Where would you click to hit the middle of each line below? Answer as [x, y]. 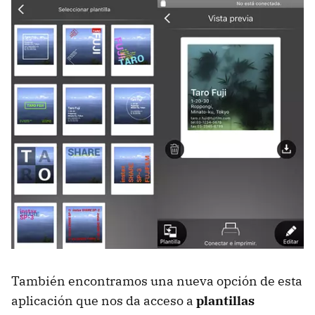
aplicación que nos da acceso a [104, 301]
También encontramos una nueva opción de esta [157, 281]
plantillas [225, 301]
